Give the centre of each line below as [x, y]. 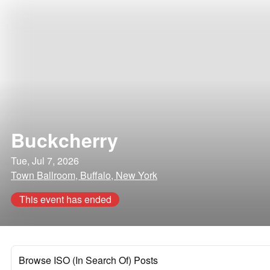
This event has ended [65, 199]
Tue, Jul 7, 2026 [45, 161]
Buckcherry [64, 140]
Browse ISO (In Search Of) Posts [88, 260]
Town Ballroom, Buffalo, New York [84, 175]
